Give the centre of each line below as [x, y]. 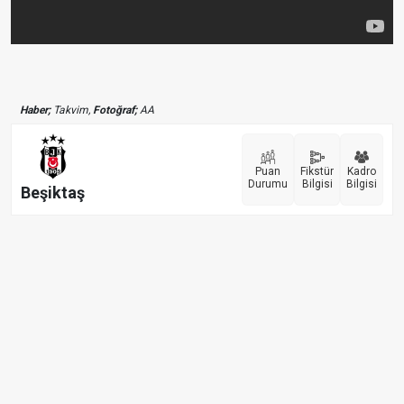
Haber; [35, 110]
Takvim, [72, 110]
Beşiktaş [53, 193]
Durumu [268, 184]
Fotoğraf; [115, 110]
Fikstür [317, 171]
